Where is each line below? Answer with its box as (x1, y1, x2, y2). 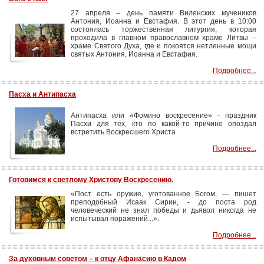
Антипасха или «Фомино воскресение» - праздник (71, 111, 256, 120)
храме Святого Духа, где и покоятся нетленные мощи (71, 42, 256, 50)
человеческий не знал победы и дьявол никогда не (71, 206, 256, 214)
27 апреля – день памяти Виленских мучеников (71, 9, 256, 17)
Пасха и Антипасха (9, 90, 76, 98)
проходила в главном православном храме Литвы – (71, 34, 256, 42)
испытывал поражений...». (71, 214, 159, 223)
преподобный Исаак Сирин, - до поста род (71, 198, 256, 206)
